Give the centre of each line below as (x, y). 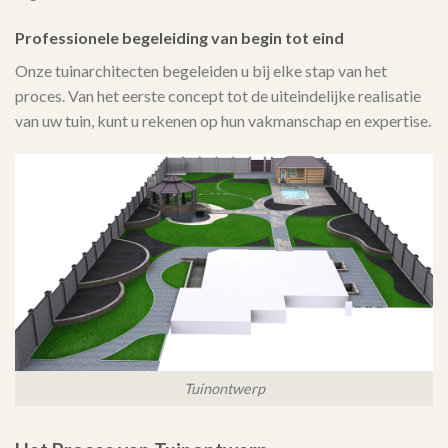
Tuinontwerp (224, 388)
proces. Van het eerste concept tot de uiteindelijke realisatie (218, 95)
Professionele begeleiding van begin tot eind (179, 37)
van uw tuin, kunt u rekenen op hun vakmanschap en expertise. (223, 120)
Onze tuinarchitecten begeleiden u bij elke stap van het (201, 70)
